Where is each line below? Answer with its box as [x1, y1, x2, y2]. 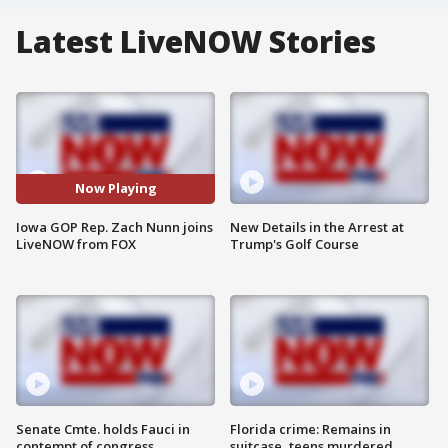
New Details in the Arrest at [230, 217, 404, 236]
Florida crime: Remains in [230, 420, 391, 439]
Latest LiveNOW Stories [16, 21, 376, 62]
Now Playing [74, 179, 157, 198]
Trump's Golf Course [230, 234, 359, 253]
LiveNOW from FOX [16, 234, 136, 253]
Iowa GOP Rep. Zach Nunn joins [16, 217, 213, 236]
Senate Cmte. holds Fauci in [16, 420, 190, 439]
